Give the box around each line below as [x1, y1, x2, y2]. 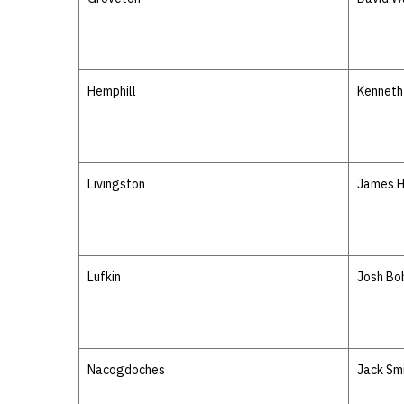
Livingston [87, 176, 145, 192]
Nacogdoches [87, 362, 165, 378]
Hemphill [87, 83, 136, 99]
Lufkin [87, 269, 121, 285]
